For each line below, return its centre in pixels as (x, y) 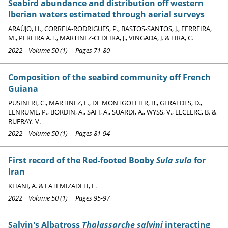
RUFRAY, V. (24, 121)
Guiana (23, 88)
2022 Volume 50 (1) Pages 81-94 (59, 134)
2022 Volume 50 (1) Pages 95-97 (59, 198)
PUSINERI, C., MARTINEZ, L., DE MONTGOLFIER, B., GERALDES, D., (105, 103)
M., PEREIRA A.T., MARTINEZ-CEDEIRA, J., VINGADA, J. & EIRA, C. (101, 38)
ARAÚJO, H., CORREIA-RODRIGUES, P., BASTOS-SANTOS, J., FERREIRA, (110, 29)
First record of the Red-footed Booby (82, 161)
